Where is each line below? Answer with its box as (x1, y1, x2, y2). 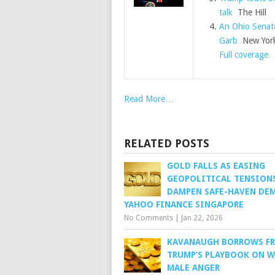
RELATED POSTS (124, 137, 209, 150)
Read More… (124, 94, 174, 104)
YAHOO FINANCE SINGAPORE (124, 199, 244, 209)
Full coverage (219, 50, 268, 60)
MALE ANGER (167, 263, 220, 273)
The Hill (232, 7, 266, 17)
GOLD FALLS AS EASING (167, 161, 265, 171)
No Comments (124, 214, 173, 222)
